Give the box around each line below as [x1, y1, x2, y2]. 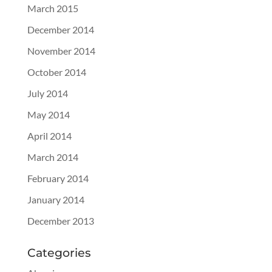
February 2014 [27, 172, 89, 184]
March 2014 [27, 151, 78, 163]
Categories [27, 246, 91, 260]
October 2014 [27, 66, 86, 78]
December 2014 [27, 24, 94, 35]
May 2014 [27, 109, 70, 120]
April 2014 [27, 130, 72, 141]
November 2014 [27, 45, 95, 56]
